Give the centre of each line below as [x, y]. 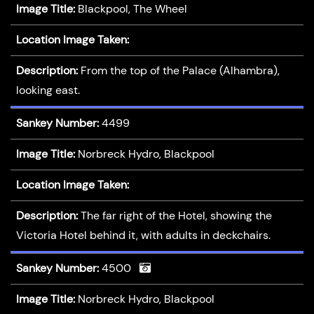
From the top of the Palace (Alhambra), [180, 71]
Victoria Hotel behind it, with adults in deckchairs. [143, 235]
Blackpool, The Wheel [132, 9]
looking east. [48, 90]
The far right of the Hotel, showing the [176, 216]
